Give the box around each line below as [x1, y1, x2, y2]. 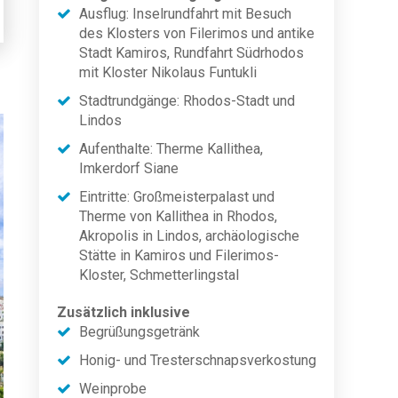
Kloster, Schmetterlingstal [79, 267, 239, 283]
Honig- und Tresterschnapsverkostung [79, 352, 316, 369]
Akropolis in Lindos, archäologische [79, 227, 299, 244]
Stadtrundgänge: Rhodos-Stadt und [79, 92, 295, 109]
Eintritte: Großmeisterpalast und [79, 188, 275, 205]
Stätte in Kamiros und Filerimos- [79, 247, 279, 264]
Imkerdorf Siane [79, 160, 179, 177]
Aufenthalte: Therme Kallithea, [79, 140, 263, 157]
